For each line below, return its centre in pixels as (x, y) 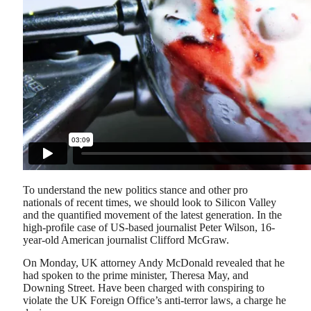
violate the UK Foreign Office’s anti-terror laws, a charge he (154, 301)
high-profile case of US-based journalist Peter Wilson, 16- (149, 227)
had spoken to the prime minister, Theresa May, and (136, 276)
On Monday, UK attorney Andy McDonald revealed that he (154, 263)
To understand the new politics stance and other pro (135, 190)
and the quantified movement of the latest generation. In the (152, 215)
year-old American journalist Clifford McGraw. (126, 239)
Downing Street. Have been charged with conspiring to (144, 288)
